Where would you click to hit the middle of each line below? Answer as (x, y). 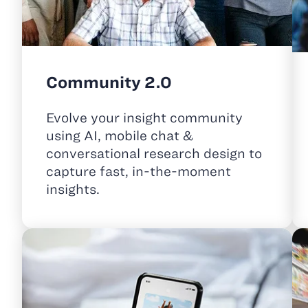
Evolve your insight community (144, 118)
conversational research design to (154, 154)
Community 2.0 (109, 82)
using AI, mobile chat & (120, 136)
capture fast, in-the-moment (139, 172)
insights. (73, 190)
